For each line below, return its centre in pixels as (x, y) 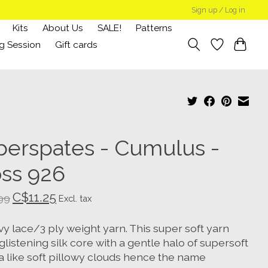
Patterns (154, 28)
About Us (63, 28)
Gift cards (76, 45)
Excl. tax (75, 199)
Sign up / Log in (219, 10)
